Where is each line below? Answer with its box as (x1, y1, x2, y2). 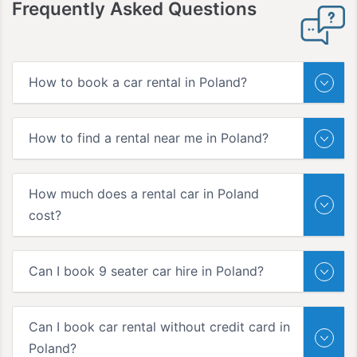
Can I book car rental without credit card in (29, 319, 290, 335)
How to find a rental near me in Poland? (29, 130, 269, 147)
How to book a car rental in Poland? (29, 74, 247, 91)
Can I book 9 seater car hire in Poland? (29, 263, 264, 280)
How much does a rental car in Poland (29, 186, 259, 202)
